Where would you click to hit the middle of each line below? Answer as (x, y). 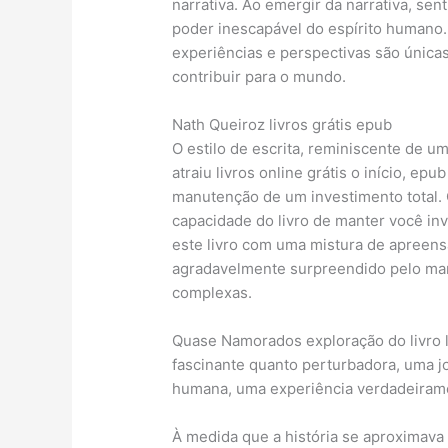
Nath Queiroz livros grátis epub (282, 125)
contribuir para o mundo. (259, 77)
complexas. (212, 293)
